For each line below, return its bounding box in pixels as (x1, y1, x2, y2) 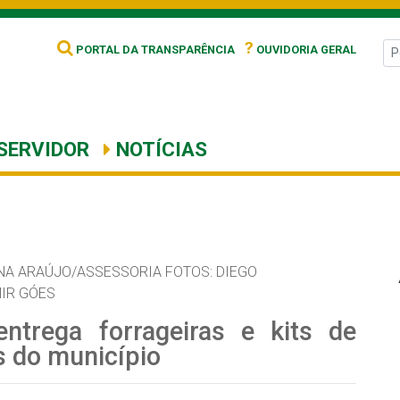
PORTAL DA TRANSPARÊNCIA (73, 43, 235, 56)
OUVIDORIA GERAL (254, 43, 356, 56)
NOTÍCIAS (111, 137, 207, 161)
